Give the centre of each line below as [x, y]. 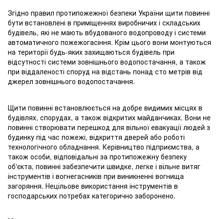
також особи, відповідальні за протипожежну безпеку [97, 156]
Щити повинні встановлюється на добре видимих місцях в [105, 107]
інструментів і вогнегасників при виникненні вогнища [96, 176]
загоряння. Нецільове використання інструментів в [93, 186]
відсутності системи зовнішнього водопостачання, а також [107, 61]
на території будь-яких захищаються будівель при [91, 52]
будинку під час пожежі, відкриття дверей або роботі [96, 137]
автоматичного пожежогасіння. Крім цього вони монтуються [109, 42]
